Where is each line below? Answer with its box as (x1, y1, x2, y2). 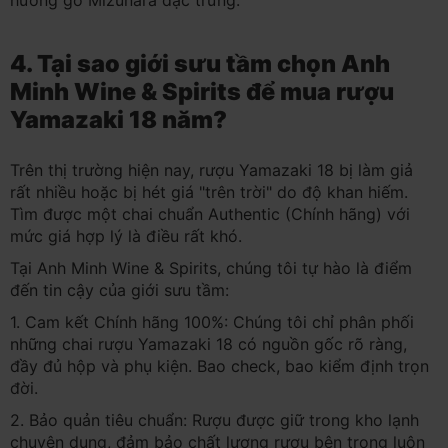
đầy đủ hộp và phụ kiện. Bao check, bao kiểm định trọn (10, 356, 429, 377)
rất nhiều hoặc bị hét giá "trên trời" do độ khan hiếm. (10, 182, 408, 203)
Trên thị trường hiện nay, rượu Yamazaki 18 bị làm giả (10, 160, 413, 181)
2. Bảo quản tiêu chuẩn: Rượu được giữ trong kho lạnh (10, 410, 419, 431)
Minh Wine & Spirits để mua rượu (10, 76, 394, 106)
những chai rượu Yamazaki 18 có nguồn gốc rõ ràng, (10, 334, 407, 355)
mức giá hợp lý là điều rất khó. (10, 226, 242, 247)
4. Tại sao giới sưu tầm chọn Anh (10, 48, 390, 78)
